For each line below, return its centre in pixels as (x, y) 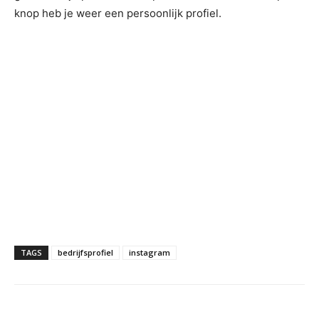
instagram (150, 252)
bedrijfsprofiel (85, 252)
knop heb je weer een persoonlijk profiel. (118, 13)
